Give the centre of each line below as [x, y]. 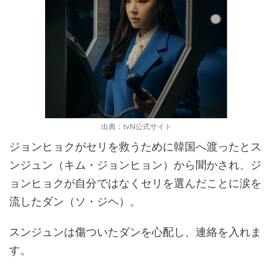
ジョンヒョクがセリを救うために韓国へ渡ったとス [135, 147]
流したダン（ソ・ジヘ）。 [75, 202]
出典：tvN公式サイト [136, 127]
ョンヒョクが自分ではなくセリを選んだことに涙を [135, 183]
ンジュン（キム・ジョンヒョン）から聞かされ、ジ [135, 165]
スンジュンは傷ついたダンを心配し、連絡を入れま [135, 232]
